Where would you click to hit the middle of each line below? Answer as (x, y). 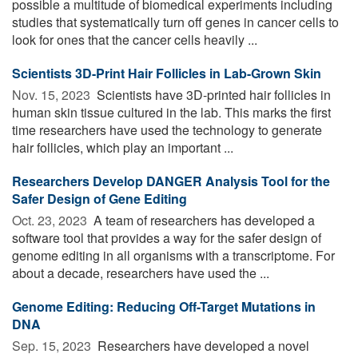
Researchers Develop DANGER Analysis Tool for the (171, 181)
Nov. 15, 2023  (53, 94)
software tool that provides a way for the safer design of (167, 237)
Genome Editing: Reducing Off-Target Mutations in (164, 306)
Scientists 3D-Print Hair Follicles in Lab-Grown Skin (167, 73)
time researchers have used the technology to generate (167, 129)
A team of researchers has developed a (203, 220)
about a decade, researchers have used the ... (141, 272)
